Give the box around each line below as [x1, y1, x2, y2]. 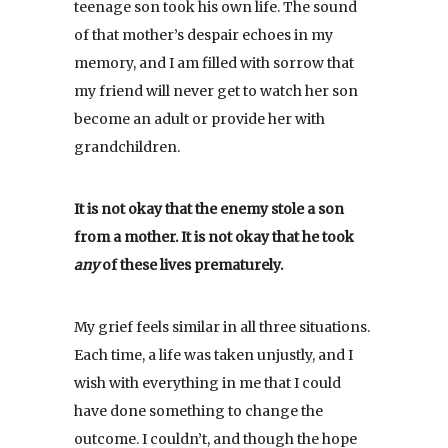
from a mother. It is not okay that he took [74, 227, 354, 246]
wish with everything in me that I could [74, 373, 341, 392]
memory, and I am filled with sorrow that [74, 53, 354, 72]
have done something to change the [74, 401, 323, 420]
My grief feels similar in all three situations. [74, 317, 370, 336]
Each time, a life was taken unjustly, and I [74, 345, 353, 364]
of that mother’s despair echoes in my [74, 25, 333, 44]
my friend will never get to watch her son [74, 81, 358, 100]
